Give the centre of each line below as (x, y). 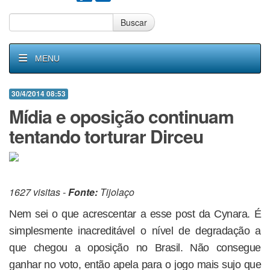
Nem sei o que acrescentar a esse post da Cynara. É (135, 214)
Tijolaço (116, 192)
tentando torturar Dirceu (106, 136)
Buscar (134, 22)
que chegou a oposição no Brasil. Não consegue (135, 248)
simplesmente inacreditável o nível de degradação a (135, 231)
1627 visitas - (39, 192)
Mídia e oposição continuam (121, 116)
